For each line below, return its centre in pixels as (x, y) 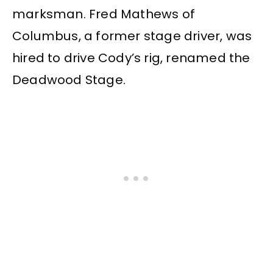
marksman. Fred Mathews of (104, 14)
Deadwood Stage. (69, 80)
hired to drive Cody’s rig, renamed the (131, 58)
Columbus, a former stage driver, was (132, 36)
